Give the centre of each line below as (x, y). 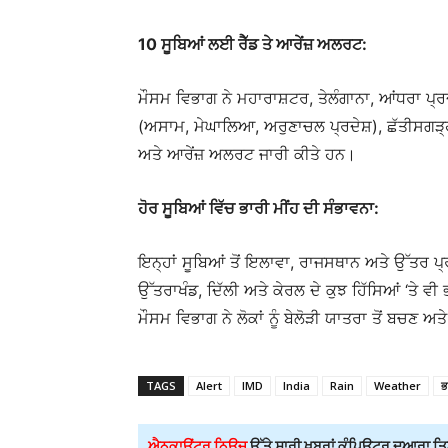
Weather (397, 386)
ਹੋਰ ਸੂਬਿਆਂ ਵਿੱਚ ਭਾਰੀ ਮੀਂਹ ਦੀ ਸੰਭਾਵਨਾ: (258, 208)
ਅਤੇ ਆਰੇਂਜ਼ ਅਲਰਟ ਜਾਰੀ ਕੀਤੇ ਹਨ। (247, 154)
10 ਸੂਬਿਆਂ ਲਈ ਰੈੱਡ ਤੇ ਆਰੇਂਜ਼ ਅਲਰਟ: (252, 44)
